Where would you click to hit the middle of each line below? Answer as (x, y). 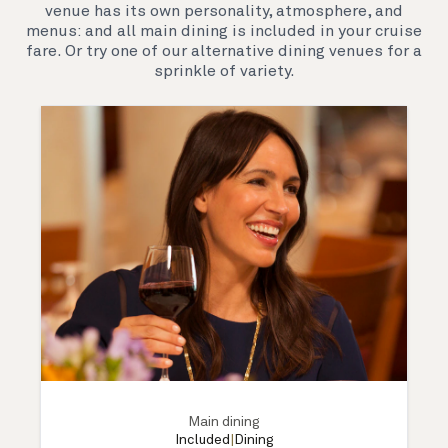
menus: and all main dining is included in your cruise (224, 31)
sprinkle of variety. (224, 71)
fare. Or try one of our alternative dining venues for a (224, 51)
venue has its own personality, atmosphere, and (224, 11)
